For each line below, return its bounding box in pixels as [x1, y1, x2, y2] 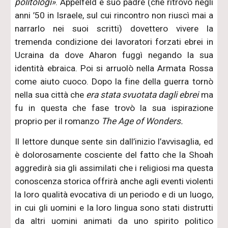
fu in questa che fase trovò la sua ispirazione [15, 102, 213, 113]
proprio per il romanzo [15, 116, 100, 126]
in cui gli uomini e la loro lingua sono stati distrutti [15, 202, 213, 213]
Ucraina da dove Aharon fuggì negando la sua [15, 49, 213, 60]
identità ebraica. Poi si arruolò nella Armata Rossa [15, 63, 213, 73]
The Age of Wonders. [99, 116, 186, 126]
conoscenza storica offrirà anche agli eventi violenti [15, 176, 213, 186]
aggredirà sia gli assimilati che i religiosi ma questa [15, 162, 213, 173]
